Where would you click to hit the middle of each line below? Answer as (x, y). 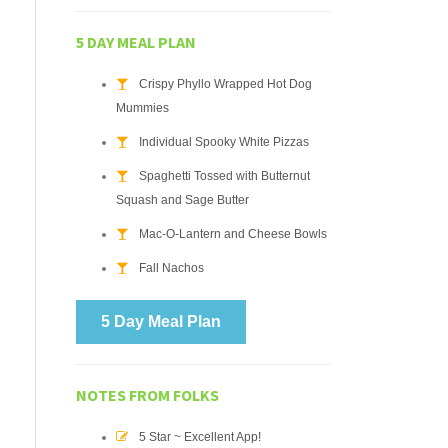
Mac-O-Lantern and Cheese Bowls (233, 234)
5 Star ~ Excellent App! (200, 437)
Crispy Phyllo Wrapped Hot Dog (225, 84)
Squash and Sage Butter (182, 200)
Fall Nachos (171, 268)
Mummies (142, 108)
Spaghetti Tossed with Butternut (224, 176)
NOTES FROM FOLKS (147, 395)
